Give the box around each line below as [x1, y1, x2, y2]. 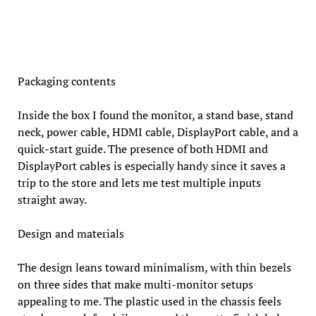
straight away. [17, 192, 87, 208]
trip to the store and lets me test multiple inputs [17, 175, 261, 191]
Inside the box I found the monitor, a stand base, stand [17, 107, 293, 123]
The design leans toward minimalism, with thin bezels [17, 260, 291, 276]
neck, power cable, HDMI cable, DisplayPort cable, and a [17, 124, 298, 140]
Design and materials [17, 226, 124, 242]
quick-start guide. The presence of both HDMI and [17, 141, 268, 157]
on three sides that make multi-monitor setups [17, 276, 253, 293]
